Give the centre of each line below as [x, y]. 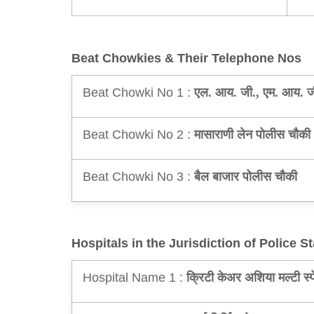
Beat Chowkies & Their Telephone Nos [186, 59]
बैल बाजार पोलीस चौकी [246, 177]
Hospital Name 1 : [133, 278]
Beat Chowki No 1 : [137, 93]
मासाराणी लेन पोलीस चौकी [252, 135]
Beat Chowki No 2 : [137, 135]
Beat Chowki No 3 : [137, 177]
